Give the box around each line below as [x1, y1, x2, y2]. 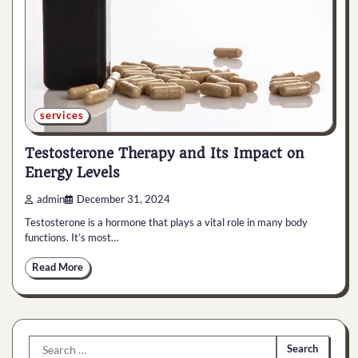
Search [28, 336, 65, 352]
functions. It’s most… [25, 230, 118, 244]
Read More [32, 261, 83, 273]
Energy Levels [25, 164, 120, 181]
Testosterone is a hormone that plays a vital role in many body [25, 215, 308, 229]
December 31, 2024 [77, 193, 170, 205]
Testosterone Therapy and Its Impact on [25, 145, 304, 161]
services [40, 109, 84, 122]
